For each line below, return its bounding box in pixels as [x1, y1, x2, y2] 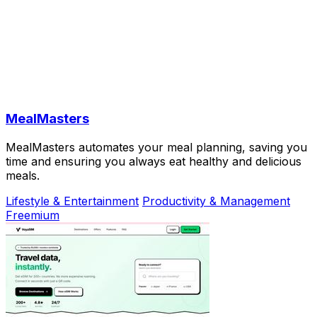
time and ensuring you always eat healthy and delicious [6, 154, 301, 168]
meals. [6, 168, 40, 183]
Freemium [6, 207, 59, 222]
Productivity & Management [142, 193, 290, 208]
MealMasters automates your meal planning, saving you [6, 139, 307, 154]
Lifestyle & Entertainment [6, 193, 139, 208]
